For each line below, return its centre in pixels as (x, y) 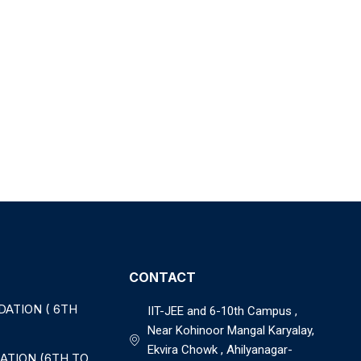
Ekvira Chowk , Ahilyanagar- (220, 350)
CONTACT (162, 278)
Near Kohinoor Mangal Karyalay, (230, 331)
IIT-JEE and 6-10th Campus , (222, 311)
